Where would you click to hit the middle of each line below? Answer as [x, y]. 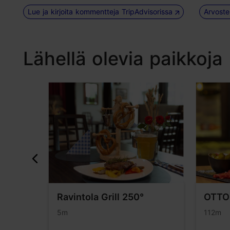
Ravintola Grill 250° [100, 197]
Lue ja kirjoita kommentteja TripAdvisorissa [101, 11]
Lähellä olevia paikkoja [123, 59]
